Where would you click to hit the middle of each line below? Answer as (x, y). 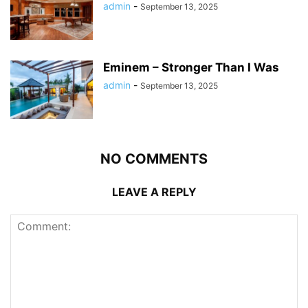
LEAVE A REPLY (154, 191)
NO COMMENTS (154, 158)
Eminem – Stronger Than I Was (191, 67)
